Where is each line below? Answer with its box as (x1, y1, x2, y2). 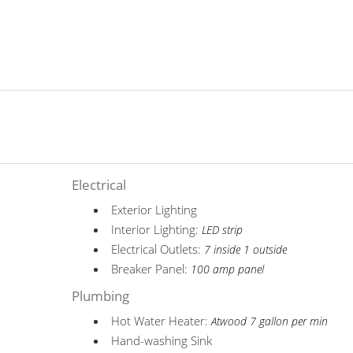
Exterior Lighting (111, 202, 198, 217)
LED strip (202, 223, 243, 237)
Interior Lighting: (111, 221, 203, 237)
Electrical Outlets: (111, 241, 205, 257)
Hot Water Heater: (111, 313, 212, 329)
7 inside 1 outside (204, 243, 288, 257)
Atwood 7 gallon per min (211, 314, 329, 329)
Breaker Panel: (111, 261, 191, 277)
